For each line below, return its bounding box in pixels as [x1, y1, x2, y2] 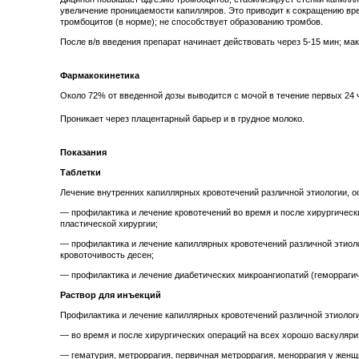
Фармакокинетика [60, 71, 139, 80]
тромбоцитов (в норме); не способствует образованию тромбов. [60, 17, 323, 26]
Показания [60, 147, 107, 158]
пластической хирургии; [60, 219, 158, 229]
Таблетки [60, 167, 101, 178]
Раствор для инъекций [60, 290, 161, 301]
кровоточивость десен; [60, 250, 154, 260]
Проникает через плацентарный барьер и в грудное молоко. [60, 114, 305, 124]
